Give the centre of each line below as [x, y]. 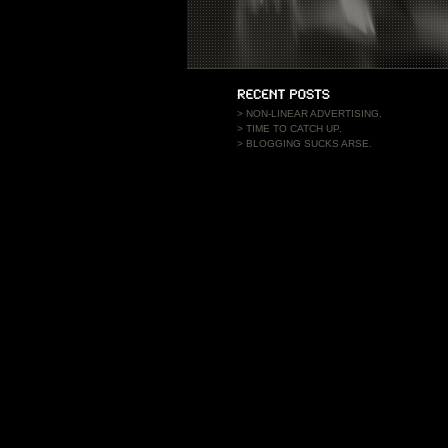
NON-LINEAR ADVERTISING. [314, 113]
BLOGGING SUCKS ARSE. [309, 143]
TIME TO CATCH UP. [294, 128]
